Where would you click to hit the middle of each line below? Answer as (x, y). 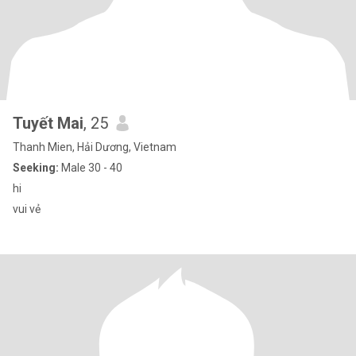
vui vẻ (27, 209)
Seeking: (36, 168)
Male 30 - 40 (91, 168)
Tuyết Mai (48, 123)
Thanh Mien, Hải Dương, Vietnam (95, 147)
